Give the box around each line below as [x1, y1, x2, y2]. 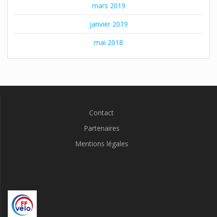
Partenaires [83, 124, 120, 133]
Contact [89, 108, 114, 118]
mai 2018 [94, 37, 123, 47]
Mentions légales [75, 139, 128, 149]
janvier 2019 [89, 19, 128, 29]
